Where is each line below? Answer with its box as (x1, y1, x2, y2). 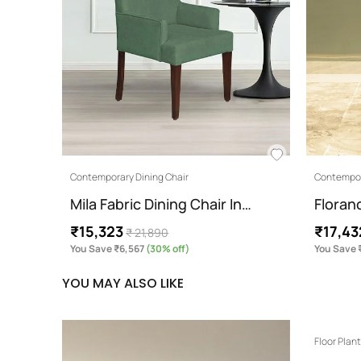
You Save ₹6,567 (70, 241, 145, 255)
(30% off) (144, 241, 190, 255)
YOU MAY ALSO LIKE (62, 273, 185, 293)
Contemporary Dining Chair (70, 169, 189, 184)
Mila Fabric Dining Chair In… (70, 193, 252, 214)
